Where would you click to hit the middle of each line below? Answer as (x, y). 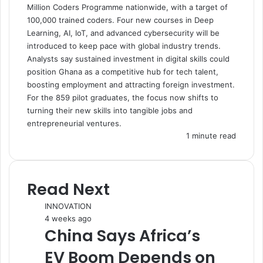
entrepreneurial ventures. (74, 123)
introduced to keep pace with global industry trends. (124, 46)
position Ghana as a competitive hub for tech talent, (123, 72)
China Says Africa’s (122, 236)
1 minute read (210, 136)
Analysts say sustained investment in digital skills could (128, 59)
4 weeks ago (68, 218)
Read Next (68, 189)
